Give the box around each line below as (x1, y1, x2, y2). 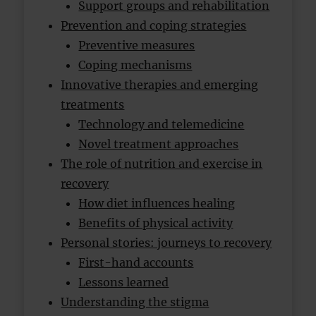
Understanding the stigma (61, 295, 209, 309)
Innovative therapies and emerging (61, 78, 259, 92)
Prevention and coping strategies (61, 18, 247, 32)
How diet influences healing (78, 196, 236, 210)
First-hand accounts (78, 255, 194, 269)
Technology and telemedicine (78, 117, 245, 131)
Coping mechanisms (78, 58, 193, 72)
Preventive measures (78, 38, 195, 52)
